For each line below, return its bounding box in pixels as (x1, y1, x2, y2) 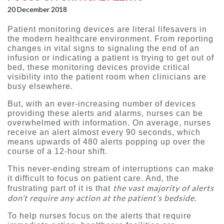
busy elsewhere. (7, 82, 75, 91)
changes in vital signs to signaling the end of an (7, 44, 199, 53)
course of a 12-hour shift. (7, 147, 107, 156)
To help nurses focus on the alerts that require (7, 211, 191, 220)
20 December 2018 (7, 5, 67, 14)
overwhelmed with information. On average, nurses (7, 118, 211, 127)
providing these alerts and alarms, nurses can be (7, 109, 203, 118)
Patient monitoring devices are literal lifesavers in (7, 25, 207, 34)
